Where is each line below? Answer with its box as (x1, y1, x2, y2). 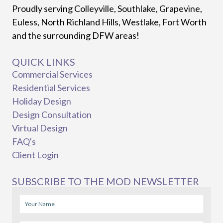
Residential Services (12, 82, 90, 93)
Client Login (12, 149, 59, 160)
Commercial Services (12, 68, 93, 80)
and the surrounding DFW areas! (12, 29, 139, 41)
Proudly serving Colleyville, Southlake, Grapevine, (12, 2, 202, 14)
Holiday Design (12, 95, 71, 107)
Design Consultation (12, 109, 92, 120)
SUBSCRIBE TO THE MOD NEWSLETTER (12, 175, 199, 187)
